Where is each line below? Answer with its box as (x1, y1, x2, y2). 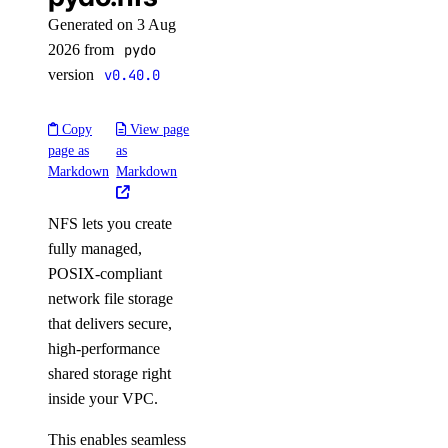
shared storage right (48, 365, 171, 382)
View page (126, 122, 190, 137)
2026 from (48, 41, 118, 58)
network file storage (48, 290, 173, 307)
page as (48, 143, 89, 158)
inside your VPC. (48, 390, 158, 407)
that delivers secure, (48, 315, 172, 332)
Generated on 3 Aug (48, 16, 176, 33)
